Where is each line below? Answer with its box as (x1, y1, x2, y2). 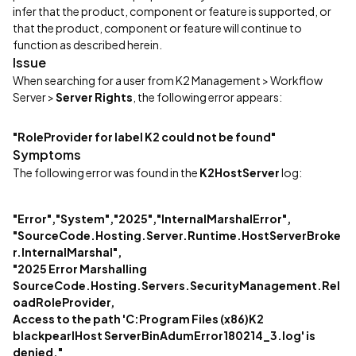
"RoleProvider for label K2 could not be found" (13, 130, 276, 144)
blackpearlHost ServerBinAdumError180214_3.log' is (13, 328, 315, 342)
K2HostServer (199, 165, 280, 180)
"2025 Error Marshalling (13, 261, 147, 276)
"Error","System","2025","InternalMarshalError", (13, 211, 291, 226)
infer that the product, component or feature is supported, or (13, 4, 331, 18)
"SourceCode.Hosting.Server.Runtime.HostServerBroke (13, 228, 341, 242)
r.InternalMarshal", (13, 245, 122, 259)
